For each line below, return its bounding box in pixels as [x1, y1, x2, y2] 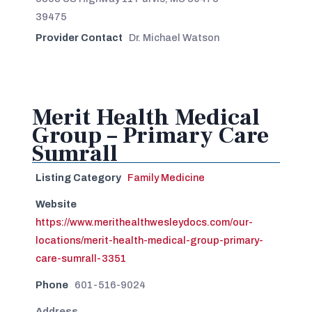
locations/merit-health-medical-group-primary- [35, 234, 263, 246]
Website [35, 198, 77, 210]
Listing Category [35, 171, 121, 183]
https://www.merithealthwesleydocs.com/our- [35, 216, 253, 228]
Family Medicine [127, 171, 205, 183]
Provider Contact [35, 31, 123, 43]
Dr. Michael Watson [128, 31, 219, 43]
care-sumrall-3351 [35, 252, 126, 264]
